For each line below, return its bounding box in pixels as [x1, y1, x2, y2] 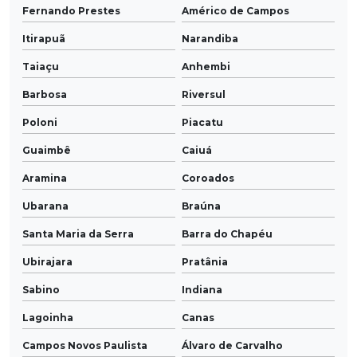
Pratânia [182, 256, 228, 269]
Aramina [22, 172, 67, 185]
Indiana [182, 284, 222, 296]
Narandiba [182, 33, 238, 45]
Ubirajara [22, 256, 73, 269]
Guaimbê [22, 144, 71, 157]
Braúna [182, 200, 221, 213]
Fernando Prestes [22, 5, 120, 18]
